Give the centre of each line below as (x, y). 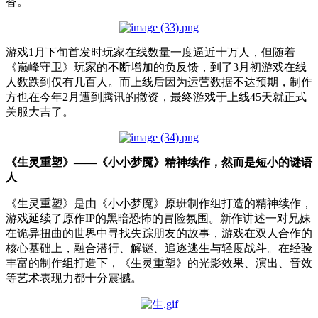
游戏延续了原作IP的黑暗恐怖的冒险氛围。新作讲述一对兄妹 (158, 218)
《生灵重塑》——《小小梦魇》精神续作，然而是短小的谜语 (159, 162)
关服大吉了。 (40, 111)
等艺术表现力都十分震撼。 (74, 278)
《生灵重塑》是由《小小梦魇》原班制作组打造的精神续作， (159, 203)
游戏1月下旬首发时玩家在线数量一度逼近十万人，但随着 (150, 52)
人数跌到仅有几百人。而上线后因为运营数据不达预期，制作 (159, 82)
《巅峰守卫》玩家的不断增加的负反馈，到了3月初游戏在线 (156, 67)
